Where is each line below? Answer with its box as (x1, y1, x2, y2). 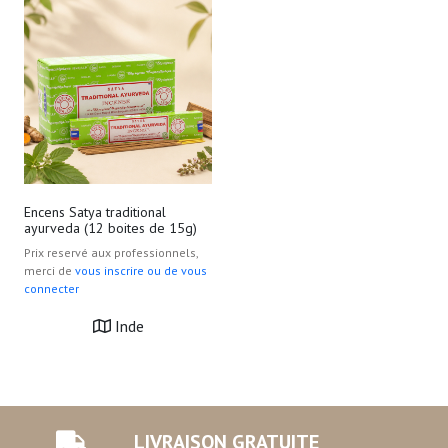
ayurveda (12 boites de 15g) (24, 219, 197, 237)
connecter (24, 281, 79, 296)
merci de (24, 263, 75, 278)
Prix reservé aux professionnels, (24, 245, 198, 260)
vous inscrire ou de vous (75, 263, 207, 278)
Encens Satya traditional (24, 203, 166, 221)
